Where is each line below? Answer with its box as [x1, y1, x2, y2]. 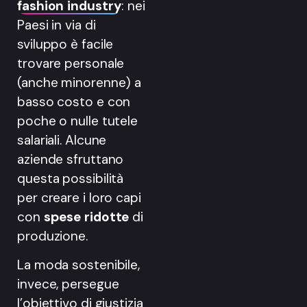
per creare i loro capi [17, 188, 141, 206]
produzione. [17, 227, 88, 245]
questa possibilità [17, 169, 124, 187]
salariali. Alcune [17, 131, 107, 149]
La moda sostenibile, [17, 256, 140, 274]
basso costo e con [17, 93, 131, 110]
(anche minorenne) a [17, 73, 142, 91]
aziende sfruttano [17, 150, 124, 168]
